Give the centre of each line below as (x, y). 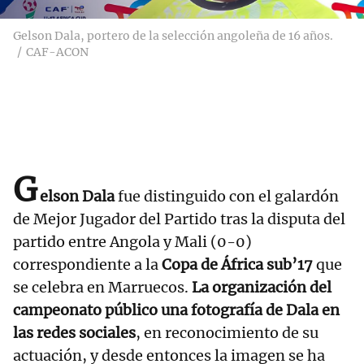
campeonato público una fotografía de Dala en (176, 310)
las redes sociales (74, 333)
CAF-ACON (57, 52)
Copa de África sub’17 (236, 265)
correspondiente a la (86, 265)
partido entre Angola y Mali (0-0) (132, 242)
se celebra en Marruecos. (102, 288)
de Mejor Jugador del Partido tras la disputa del (179, 219)
